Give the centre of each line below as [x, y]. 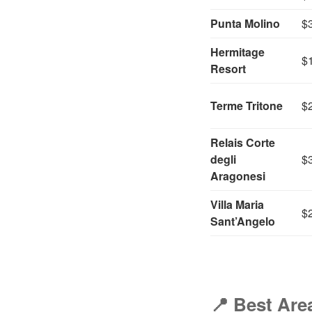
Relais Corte [243, 142]
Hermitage [237, 52]
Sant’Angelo [243, 221]
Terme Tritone [247, 105]
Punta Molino [245, 23]
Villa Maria [237, 204]
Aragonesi [238, 175]
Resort [228, 68]
